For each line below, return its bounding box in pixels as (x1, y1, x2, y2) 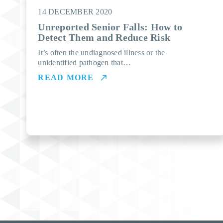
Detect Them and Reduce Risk (38, 32, 171, 43)
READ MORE (38, 73, 94, 82)
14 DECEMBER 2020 (38, 7, 112, 16)
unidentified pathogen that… (38, 58, 131, 67)
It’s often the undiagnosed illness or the (38, 48, 165, 57)
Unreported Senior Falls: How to (38, 21, 183, 32)
